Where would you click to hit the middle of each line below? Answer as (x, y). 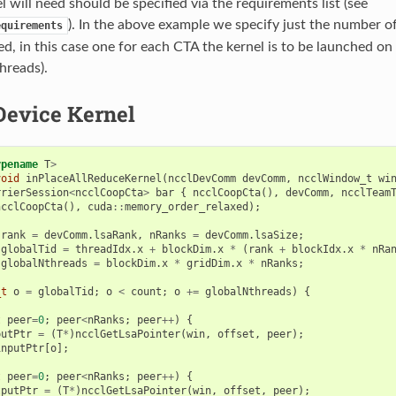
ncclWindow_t (335, 178)
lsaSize (276, 235)
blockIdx (316, 249)
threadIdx (103, 249)
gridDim (208, 263)
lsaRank (115, 235)
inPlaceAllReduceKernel (93, 178)
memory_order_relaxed (186, 206)
